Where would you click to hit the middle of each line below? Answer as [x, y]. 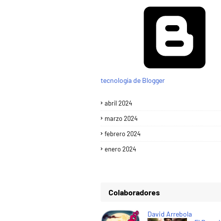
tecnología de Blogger [133, 80]
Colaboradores [134, 192]
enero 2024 [120, 149]
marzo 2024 [121, 119]
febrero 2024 [123, 134]
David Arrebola [170, 214]
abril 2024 [118, 103]
